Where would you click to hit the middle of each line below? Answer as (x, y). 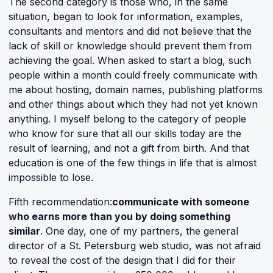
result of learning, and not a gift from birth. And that (129, 148)
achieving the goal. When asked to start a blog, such (130, 60)
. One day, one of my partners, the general (139, 231)
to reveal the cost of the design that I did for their (122, 260)
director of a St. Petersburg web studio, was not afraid (135, 246)
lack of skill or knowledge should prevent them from (130, 46)
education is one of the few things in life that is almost (133, 163)
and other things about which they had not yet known (133, 104)
